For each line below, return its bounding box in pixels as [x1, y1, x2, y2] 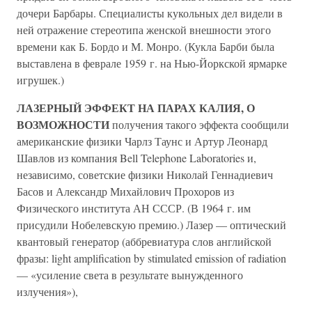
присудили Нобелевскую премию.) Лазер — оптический [17, 217, 286, 232]
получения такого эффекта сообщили [109, 117, 289, 132]
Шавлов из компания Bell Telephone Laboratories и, [17, 150, 256, 165]
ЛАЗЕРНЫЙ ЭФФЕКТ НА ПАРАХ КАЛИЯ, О [17, 100, 255, 116]
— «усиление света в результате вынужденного [17, 267, 243, 282]
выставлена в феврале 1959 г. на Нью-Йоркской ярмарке [17, 56, 287, 70]
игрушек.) [17, 72, 64, 87]
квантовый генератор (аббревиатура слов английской [17, 234, 272, 249]
